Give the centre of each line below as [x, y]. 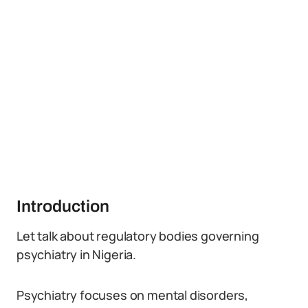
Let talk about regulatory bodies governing [138, 236]
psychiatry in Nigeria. [77, 254]
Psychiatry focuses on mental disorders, [132, 295]
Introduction [63, 206]
